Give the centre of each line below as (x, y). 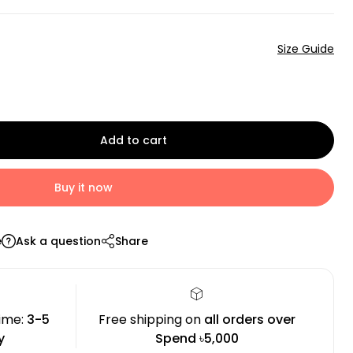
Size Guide (306, 49)
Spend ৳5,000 (197, 338)
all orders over (249, 320)
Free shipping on (151, 320)
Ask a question (58, 241)
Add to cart (133, 140)
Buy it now (84, 188)
